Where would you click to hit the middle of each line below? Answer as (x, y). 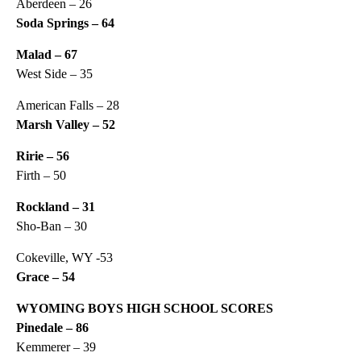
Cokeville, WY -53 (64, 257)
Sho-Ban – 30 (52, 226)
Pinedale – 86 (52, 327)
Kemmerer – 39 (56, 346)
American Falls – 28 (68, 105)
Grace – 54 (46, 276)
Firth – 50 (41, 175)
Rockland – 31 (56, 206)
